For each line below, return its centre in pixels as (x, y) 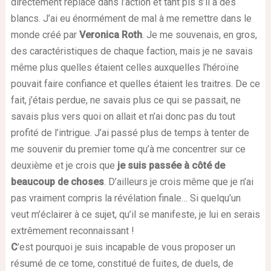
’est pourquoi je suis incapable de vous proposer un (126, 247)
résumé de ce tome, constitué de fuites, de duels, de (122, 263)
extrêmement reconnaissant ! (72, 230)
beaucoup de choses (57, 181)
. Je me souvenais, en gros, (199, 34)
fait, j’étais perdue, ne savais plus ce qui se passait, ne (126, 100)
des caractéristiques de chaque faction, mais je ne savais (132, 51)
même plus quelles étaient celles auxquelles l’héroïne (125, 67)
